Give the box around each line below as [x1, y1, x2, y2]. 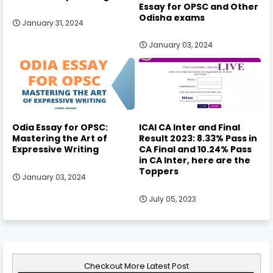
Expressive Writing [12, 143, 99, 155]
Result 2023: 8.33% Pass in [138, 132, 257, 144]
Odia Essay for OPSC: [12, 121, 108, 133]
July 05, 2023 [148, 193, 196, 204]
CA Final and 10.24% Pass [138, 143, 252, 155]
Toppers [138, 165, 179, 177]
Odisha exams [138, 11, 205, 24]
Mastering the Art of [12, 132, 107, 144]
